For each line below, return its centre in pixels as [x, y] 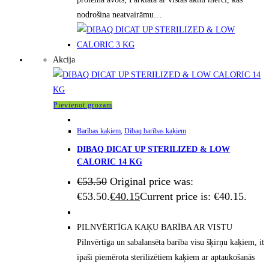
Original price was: [152, 182]
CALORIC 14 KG [110, 162]
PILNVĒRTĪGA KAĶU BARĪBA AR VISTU [155, 228]
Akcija [64, 60]
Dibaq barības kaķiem [155, 131]
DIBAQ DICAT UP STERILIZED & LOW [153, 149]
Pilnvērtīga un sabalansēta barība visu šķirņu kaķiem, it [171, 243]
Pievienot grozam [83, 105]
